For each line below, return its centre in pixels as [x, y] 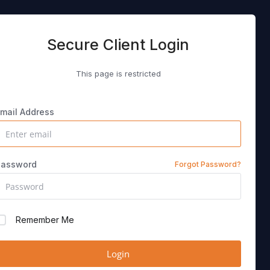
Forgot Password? [208, 164]
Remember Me [45, 220]
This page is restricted [118, 74]
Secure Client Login [118, 45]
